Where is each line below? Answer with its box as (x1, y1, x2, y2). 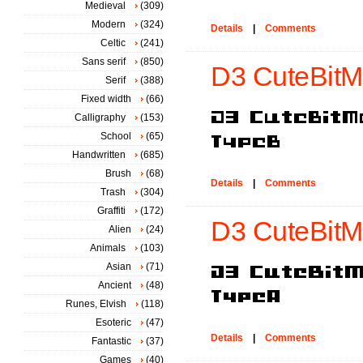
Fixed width (81, 93, 131, 105)
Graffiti (97, 205, 126, 216)
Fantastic (92, 335, 131, 347)
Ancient (98, 280, 131, 291)
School (100, 130, 131, 142)
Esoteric (96, 317, 131, 328)
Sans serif (82, 56, 126, 67)
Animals (90, 242, 126, 254)
